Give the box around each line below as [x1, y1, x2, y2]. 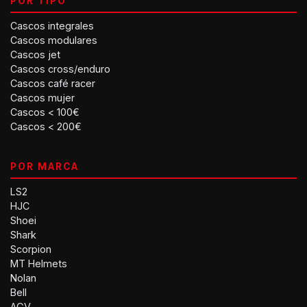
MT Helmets [10, 258, 67, 269]
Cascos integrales [10, 20, 94, 32]
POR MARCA [10, 161, 79, 172]
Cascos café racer [10, 77, 95, 89]
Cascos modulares [10, 34, 97, 46]
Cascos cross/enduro [10, 63, 110, 75]
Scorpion [10, 243, 51, 255]
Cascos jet [10, 49, 60, 60]
